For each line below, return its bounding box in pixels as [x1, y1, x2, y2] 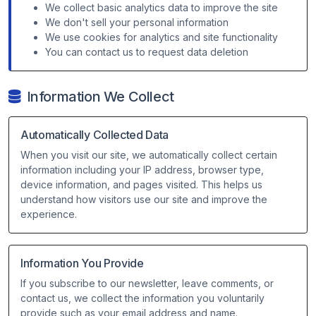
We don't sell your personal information [45, 16, 229, 28]
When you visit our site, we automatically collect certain [20, 149, 277, 161]
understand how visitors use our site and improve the [20, 193, 267, 205]
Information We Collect [26, 88, 174, 105]
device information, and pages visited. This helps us [20, 178, 262, 190]
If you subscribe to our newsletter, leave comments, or [20, 277, 274, 289]
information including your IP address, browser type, [20, 164, 264, 176]
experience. [20, 208, 77, 220]
